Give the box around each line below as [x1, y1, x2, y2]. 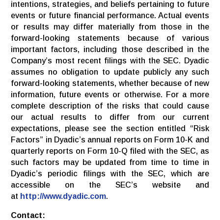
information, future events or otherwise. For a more [11, 90, 209, 99]
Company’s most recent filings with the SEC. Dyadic [11, 56, 209, 65]
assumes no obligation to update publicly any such [11, 67, 209, 76]
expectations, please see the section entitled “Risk [11, 124, 209, 133]
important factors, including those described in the [11, 45, 209, 54]
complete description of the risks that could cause [11, 101, 209, 110]
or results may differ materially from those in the [11, 22, 209, 31]
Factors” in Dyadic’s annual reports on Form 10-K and [11, 135, 209, 144]
